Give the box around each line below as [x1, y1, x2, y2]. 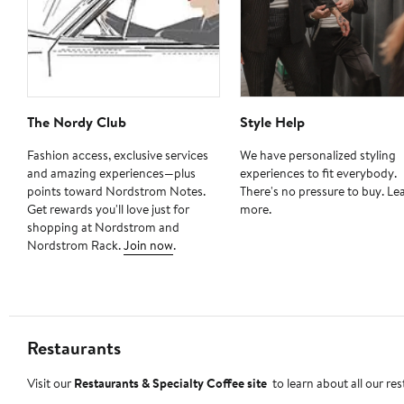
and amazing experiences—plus [27, 164, 196, 183]
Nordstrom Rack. [27, 236, 124, 255]
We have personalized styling [239, 146, 396, 165]
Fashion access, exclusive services [27, 146, 208, 165]
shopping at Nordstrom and [27, 218, 179, 237]
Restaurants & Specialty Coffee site [74, 374, 267, 393]
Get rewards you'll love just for [27, 200, 189, 219]
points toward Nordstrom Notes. [27, 182, 206, 201]
